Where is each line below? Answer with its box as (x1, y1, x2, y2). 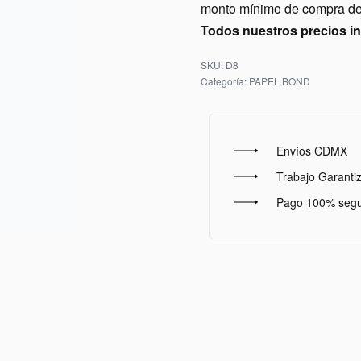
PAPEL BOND (249, 74, 310, 88)
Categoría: (201, 74, 249, 88)
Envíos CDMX (276, 142, 347, 159)
